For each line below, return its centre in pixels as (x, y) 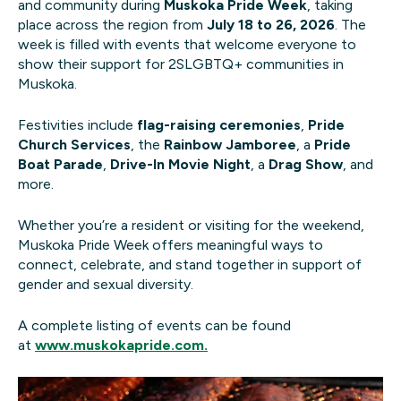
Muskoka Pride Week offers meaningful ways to (171, 244)
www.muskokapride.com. (121, 345)
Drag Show (306, 164)
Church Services (74, 144)
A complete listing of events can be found (154, 325)
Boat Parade (60, 164)
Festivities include (77, 124)
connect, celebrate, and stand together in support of (190, 264)
